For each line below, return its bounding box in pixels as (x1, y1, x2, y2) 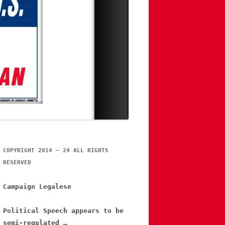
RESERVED (3, 159, 31, 166)
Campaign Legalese (3, 183, 71, 191)
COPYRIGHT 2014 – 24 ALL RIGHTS (3, 147, 108, 154)
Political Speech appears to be (3, 207, 124, 215)
